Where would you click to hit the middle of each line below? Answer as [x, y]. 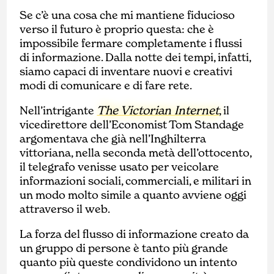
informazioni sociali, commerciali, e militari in [136, 181]
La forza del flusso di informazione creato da [135, 234]
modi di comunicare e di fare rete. [106, 86]
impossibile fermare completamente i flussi [131, 43]
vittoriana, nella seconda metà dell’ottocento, [136, 153]
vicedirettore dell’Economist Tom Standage [132, 125]
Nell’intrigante [58, 111]
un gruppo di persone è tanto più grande [124, 248]
